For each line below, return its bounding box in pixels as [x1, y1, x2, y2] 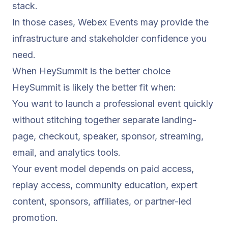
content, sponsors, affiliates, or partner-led [12, 196, 191, 207]
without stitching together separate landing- [12, 115, 196, 126]
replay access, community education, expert [12, 180, 197, 191]
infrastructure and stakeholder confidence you [12, 33, 207, 44]
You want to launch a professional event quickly [12, 98, 213, 109]
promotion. [12, 212, 58, 223]
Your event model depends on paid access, [12, 163, 194, 175]
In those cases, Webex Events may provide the [12, 17, 209, 28]
